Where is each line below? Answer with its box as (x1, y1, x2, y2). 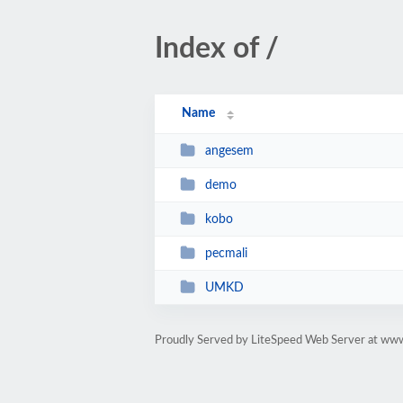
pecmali (204, 246, 247, 260)
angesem (204, 144, 254, 157)
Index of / (155, 34, 279, 63)
